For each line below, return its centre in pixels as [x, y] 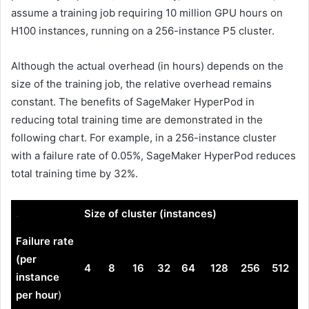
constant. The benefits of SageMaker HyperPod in [133, 101]
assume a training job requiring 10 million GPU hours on [147, 12]
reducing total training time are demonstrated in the [137, 119]
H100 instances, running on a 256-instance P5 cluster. [143, 30]
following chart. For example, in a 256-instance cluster [144, 137]
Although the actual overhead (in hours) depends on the [147, 66]
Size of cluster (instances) [150, 213]
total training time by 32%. [74, 173]
